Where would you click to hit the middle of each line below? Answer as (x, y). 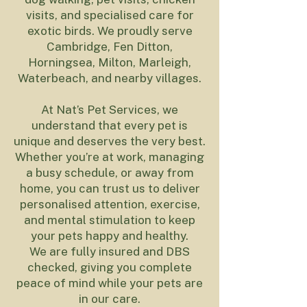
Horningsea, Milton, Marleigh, (110, 62)
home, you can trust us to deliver (110, 188)
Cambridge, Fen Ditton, (110, 47)
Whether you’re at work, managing (110, 157)
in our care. (110, 299)
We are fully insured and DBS (110, 251)
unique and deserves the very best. (110, 141)
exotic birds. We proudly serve (110, 31)
